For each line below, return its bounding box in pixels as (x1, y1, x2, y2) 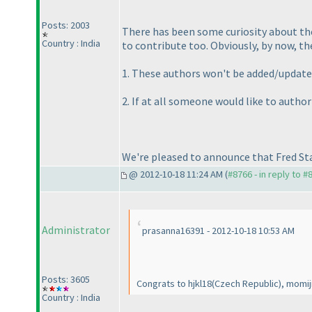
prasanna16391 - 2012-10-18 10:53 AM (142, 224, 295, 237)
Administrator (42, 223, 110, 237)
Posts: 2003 (42, 19, 90, 32)
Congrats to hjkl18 (136, 277, 212, 290)
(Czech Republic (212, 277, 279, 290)
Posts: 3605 (42, 273, 90, 286)
